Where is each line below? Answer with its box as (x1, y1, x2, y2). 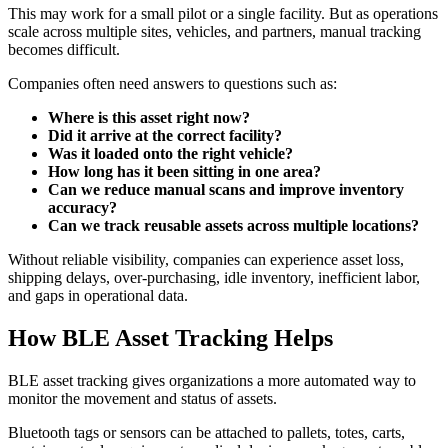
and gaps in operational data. (8, 286, 188, 304)
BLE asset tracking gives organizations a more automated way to (8, 371, 416, 389)
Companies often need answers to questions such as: (8, 74, 337, 92)
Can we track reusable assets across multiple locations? (48, 216, 419, 234)
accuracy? (48, 198, 117, 216)
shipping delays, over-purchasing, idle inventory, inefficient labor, (8, 268, 420, 286)
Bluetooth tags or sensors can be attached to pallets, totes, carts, (8, 423, 405, 441)
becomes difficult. (8, 40, 120, 58)
